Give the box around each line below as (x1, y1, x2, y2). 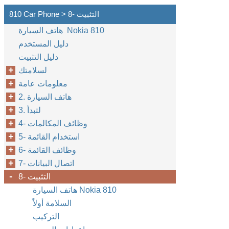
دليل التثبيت (18, 53, 58, 61)
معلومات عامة (18, 79, 67, 88)
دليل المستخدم (18, 39, 68, 48)
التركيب (33, 212, 59, 221)
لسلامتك (18, 66, 47, 75)
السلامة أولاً (33, 199, 72, 208)
